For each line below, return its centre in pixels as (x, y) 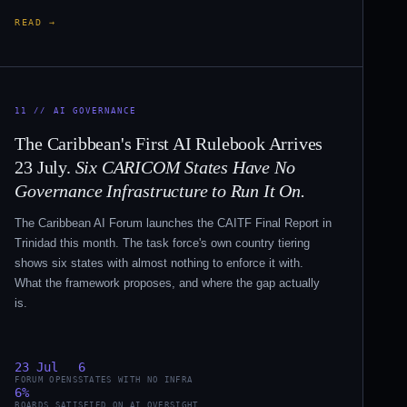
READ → (35, 22)
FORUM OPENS (46, 380)
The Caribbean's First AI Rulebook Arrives (169, 143)
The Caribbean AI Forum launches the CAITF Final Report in (174, 223)
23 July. (45, 167)
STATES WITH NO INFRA (135, 380)
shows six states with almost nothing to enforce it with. (159, 263)
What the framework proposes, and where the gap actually (168, 283)
